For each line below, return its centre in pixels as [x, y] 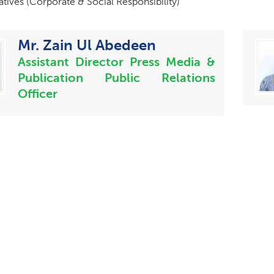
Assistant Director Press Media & [117, 62]
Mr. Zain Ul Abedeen [87, 45]
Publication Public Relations [117, 78]
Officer [38, 94]
